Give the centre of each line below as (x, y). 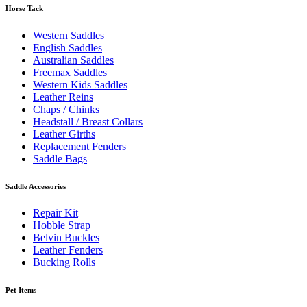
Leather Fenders (68, 250)
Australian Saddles (73, 60)
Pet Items (21, 290)
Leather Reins (63, 97)
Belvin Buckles (66, 238)
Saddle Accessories (36, 186)
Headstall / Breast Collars (88, 121)
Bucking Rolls (64, 262)
